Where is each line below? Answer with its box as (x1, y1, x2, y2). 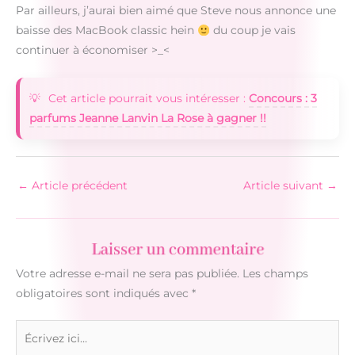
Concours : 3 (249, 92, 317, 105)
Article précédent (29, 179, 128, 193)
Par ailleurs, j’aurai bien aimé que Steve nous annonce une (16, 4, 336, 17)
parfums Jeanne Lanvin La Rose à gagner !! (29, 112, 266, 125)
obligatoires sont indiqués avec (16, 287, 192, 300)
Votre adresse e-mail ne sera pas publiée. (16, 267, 239, 281)
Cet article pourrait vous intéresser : (48, 92, 249, 105)
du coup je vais (209, 24, 296, 37)
